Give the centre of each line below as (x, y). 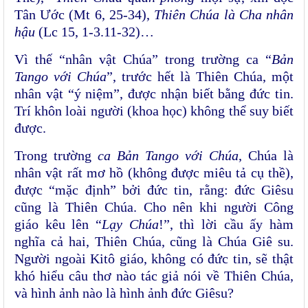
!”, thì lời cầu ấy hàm (226, 224)
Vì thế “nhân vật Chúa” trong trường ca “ (143, 59)
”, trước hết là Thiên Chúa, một (200, 77)
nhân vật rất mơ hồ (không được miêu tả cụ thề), (154, 173)
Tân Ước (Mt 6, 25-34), (85, 15)
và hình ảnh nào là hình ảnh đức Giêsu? (124, 293)
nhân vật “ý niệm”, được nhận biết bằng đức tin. (154, 94)
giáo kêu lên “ (58, 224)
